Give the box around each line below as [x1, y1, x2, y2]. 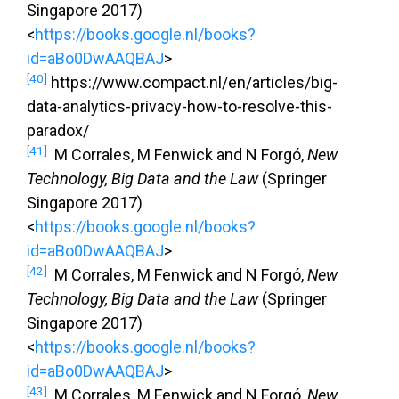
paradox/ [27, 121, 89, 141]
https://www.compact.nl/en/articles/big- [47, 73, 338, 93]
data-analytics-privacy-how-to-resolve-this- [27, 97, 332, 117]
